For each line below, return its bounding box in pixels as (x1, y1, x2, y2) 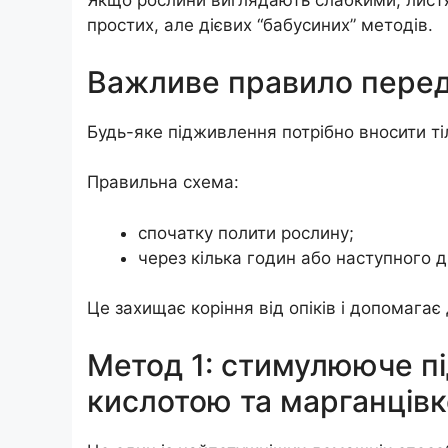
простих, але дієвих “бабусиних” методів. (87, 15, 433, 36)
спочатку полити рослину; (138, 222, 354, 243)
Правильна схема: (87, 172, 239, 193)
